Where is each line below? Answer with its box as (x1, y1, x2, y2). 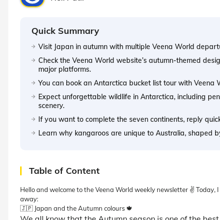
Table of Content (29, 165, 100, 176)
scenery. (38, 101, 64, 110)
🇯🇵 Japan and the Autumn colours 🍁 (20, 204, 133, 212)
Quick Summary (31, 25, 99, 36)
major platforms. (38, 64, 91, 74)
